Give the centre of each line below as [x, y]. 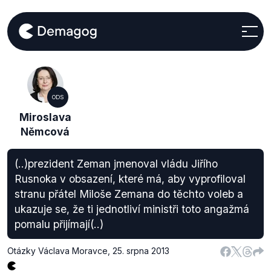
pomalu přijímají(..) [59, 224]
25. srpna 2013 [141, 251]
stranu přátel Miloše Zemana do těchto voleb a [129, 194]
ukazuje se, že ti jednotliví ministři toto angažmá [132, 209]
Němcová [45, 132]
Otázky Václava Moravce [57, 251]
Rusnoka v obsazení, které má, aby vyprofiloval [130, 179]
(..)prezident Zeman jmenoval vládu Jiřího [116, 164]
